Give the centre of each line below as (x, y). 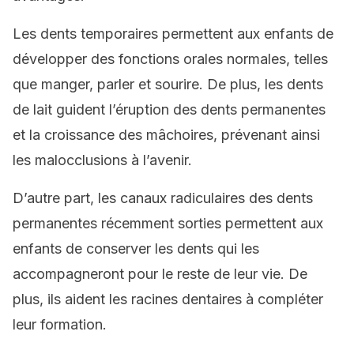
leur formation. (60, 324)
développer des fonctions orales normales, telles (170, 59)
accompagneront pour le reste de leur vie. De (160, 274)
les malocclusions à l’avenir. (102, 160)
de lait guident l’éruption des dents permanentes (169, 109)
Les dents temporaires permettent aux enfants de (173, 34)
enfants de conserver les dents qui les (136, 249)
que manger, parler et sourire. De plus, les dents (168, 84)
